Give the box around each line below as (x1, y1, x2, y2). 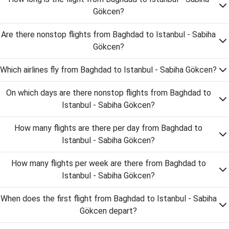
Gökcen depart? (80, 206, 137, 216)
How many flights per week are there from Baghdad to (11, 158, 206, 168)
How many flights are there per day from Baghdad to (14, 123, 202, 133)
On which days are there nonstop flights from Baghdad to (6, 88, 211, 98)
